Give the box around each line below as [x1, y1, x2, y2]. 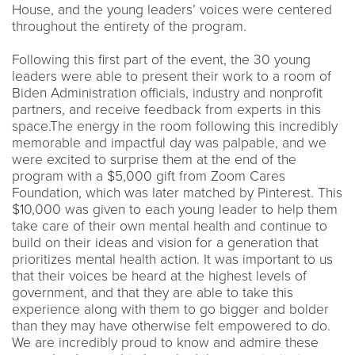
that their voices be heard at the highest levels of [12, 267, 307, 284]
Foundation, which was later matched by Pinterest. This [12, 184, 342, 201]
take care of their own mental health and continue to [12, 217, 327, 235]
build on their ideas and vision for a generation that [12, 234, 319, 251]
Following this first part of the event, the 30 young [12, 51, 311, 68]
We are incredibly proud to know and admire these [12, 334, 319, 351]
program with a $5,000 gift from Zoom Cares [12, 167, 285, 185]
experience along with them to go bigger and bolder [12, 300, 329, 318]
